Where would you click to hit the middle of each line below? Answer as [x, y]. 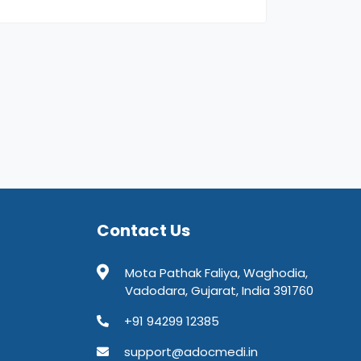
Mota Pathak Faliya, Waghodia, [216, 273]
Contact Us [143, 231]
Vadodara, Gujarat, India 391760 [219, 291]
